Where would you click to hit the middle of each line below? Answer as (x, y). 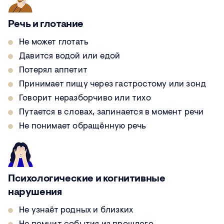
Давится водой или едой (70, 56)
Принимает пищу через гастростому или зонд (113, 84)
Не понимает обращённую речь (83, 126)
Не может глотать (54, 42)
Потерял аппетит (53, 70)
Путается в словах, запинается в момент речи (111, 112)
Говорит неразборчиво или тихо (85, 98)
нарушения (35, 193)
